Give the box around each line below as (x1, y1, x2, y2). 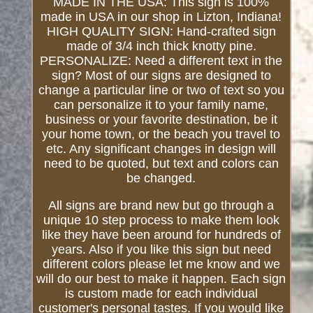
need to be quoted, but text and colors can (43, 156, 279, 171)
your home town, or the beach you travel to (42, 127, 281, 142)
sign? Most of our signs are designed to (51, 68, 271, 83)
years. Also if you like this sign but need (51, 242, 271, 257)
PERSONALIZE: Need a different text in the (40, 54, 283, 68)
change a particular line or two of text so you (38, 83, 284, 98)
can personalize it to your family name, (54, 98, 269, 112)
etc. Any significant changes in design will (46, 142, 277, 156)
